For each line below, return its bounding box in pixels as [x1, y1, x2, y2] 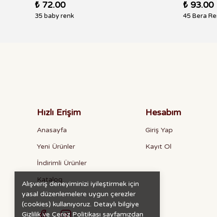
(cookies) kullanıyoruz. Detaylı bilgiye [22, 200, 139, 208]
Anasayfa [37, 126, 67, 134]
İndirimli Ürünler [37, 159, 87, 167]
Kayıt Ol [145, 142, 171, 151]
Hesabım [145, 107, 181, 118]
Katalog [37, 175, 62, 184]
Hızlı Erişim [37, 107, 81, 118]
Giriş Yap [145, 126, 173, 134]
